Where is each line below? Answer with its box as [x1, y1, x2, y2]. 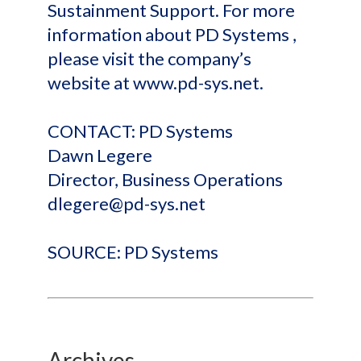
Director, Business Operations [48, 168, 283, 190]
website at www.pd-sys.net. [48, 72, 263, 93]
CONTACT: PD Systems [48, 120, 233, 142]
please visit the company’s [48, 48, 251, 69]
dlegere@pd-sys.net [48, 193, 205, 214]
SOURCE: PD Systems [48, 241, 218, 263]
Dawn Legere [48, 144, 152, 166]
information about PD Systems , [48, 23, 297, 45]
